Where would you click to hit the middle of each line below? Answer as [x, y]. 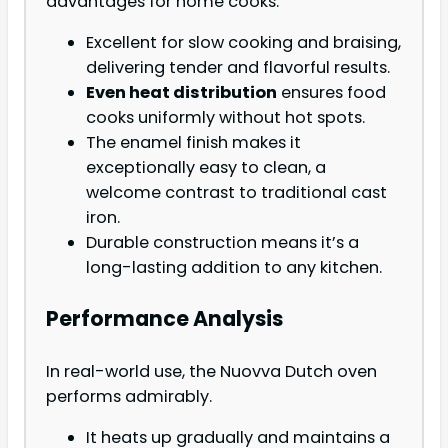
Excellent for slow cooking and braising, [243, 42]
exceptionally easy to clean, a [206, 167]
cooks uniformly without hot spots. [225, 117]
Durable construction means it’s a [222, 242]
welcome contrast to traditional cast [236, 192]
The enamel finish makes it [193, 142]
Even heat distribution [181, 92]
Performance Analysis [164, 319]
